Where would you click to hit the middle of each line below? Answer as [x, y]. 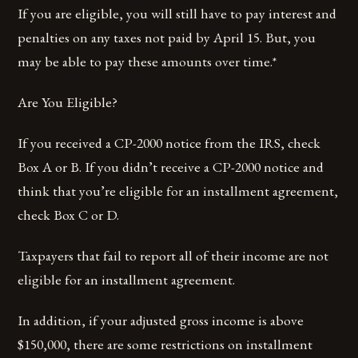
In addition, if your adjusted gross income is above [161, 320]
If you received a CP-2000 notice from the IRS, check [169, 143]
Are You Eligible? [68, 102]
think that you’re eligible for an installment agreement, [178, 191]
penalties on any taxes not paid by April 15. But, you [167, 37]
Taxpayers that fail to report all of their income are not [173, 256]
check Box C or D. [69, 215]
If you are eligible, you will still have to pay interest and [177, 13]
